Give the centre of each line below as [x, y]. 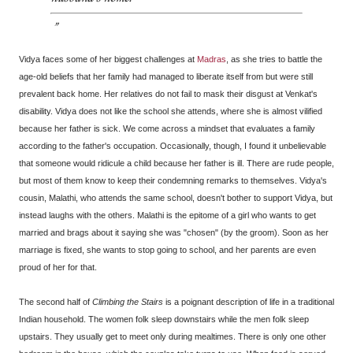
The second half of [56, 302]
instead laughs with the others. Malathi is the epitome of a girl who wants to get [167, 216]
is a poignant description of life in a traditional [249, 302]
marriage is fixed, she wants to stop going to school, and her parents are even [167, 250]
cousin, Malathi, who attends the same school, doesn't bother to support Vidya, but [176, 198]
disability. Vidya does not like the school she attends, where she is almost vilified [171, 111]
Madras [212, 59]
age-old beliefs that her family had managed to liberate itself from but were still [166, 77]
